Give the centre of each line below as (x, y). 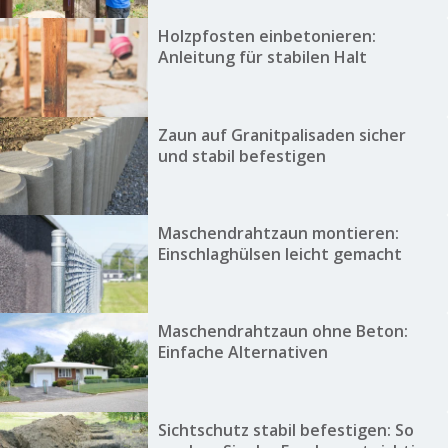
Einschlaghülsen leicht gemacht (279, 254)
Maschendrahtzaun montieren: (278, 233)
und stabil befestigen (241, 155)
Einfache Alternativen (242, 352)
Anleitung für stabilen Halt (262, 57)
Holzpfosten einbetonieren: (266, 36)
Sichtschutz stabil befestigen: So (285, 429)
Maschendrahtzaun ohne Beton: (282, 331)
